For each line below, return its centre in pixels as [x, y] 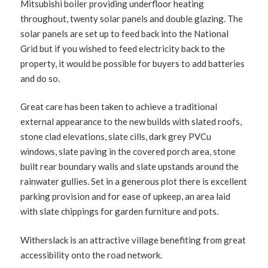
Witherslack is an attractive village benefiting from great [133, 240]
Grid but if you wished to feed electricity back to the [123, 48]
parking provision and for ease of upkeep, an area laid [126, 196]
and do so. [40, 78]
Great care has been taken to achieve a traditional [119, 106]
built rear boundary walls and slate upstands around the [130, 166]
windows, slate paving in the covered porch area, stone [128, 151]
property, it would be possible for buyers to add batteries [133, 63]
